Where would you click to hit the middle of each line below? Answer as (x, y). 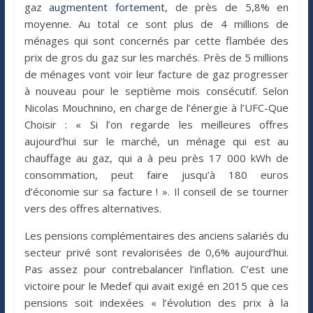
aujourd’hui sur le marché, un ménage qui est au (156, 141)
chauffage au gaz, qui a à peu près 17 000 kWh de (156, 158)
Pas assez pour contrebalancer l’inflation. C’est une (156, 269)
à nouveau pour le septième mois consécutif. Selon (156, 90)
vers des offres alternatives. (93, 208)
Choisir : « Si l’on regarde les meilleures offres (156, 124)
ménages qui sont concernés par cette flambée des (156, 40)
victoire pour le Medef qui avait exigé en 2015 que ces (156, 285)
